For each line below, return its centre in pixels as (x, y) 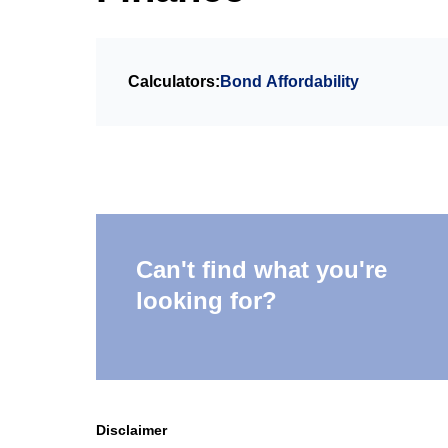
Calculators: (174, 81)
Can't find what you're (261, 269)
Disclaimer (131, 430)
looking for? (206, 300)
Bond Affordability (289, 81)
